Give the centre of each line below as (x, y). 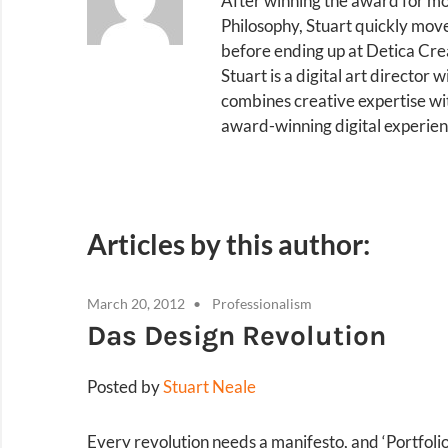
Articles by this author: (228, 244)
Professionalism (262, 304)
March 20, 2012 (136, 304)
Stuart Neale (209, 387)
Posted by (125, 387)
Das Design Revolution (236, 336)
